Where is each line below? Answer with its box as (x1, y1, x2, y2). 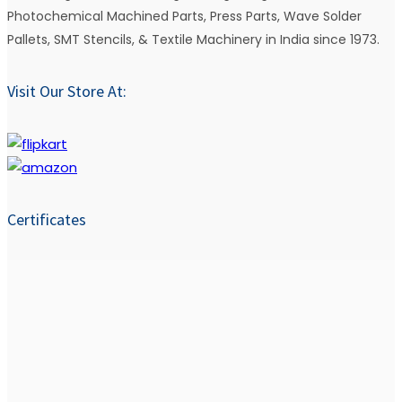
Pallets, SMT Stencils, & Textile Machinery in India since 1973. (7, 31, 380, 49)
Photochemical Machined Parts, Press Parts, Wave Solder (7, 7, 362, 26)
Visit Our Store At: (7, 81, 127, 102)
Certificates (7, 208, 86, 230)
